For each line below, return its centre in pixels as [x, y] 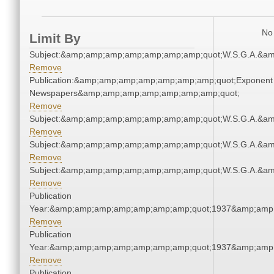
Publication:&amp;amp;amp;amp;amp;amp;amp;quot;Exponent [151, 80]
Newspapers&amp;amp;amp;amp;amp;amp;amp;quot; [135, 93]
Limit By [55, 39]
